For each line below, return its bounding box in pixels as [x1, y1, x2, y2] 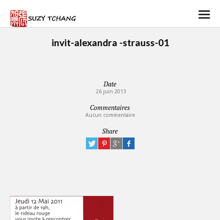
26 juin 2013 [94, 88, 126, 95]
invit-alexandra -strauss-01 [51, 37, 169, 48]
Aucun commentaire [85, 112, 135, 118]
